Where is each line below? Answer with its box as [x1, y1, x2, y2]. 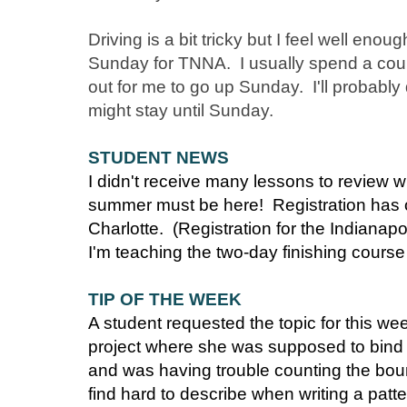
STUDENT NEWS [88, 148, 233, 168]
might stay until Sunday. [88, 101, 273, 121]
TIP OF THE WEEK [88, 290, 246, 310]
